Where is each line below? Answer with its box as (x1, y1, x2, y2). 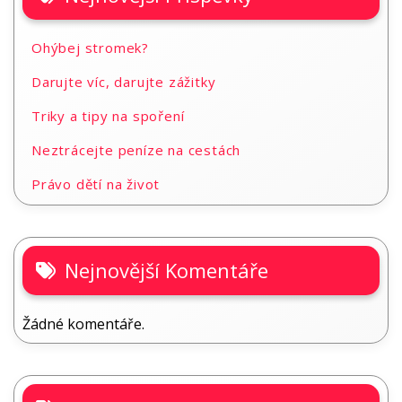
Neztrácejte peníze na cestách (31, 141, 241, 160)
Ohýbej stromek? (31, 39, 149, 57)
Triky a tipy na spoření (31, 107, 185, 126)
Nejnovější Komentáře (65, 257, 268, 284)
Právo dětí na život (31, 175, 161, 194)
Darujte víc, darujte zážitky (31, 73, 216, 92)
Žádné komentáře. (22, 314, 144, 335)
